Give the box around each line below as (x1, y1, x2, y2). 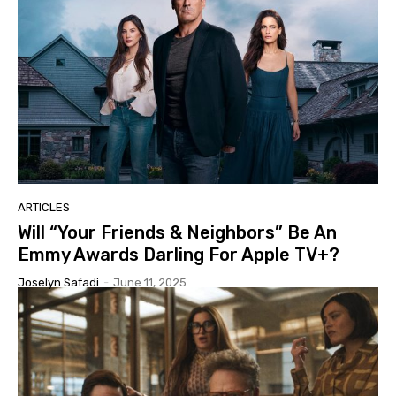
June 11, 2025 (113, 276, 187, 290)
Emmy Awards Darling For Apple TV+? (18, 244, 339, 266)
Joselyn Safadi (18, 276, 99, 290)
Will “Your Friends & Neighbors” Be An (18, 222, 337, 244)
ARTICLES (18, 201, 70, 215)
